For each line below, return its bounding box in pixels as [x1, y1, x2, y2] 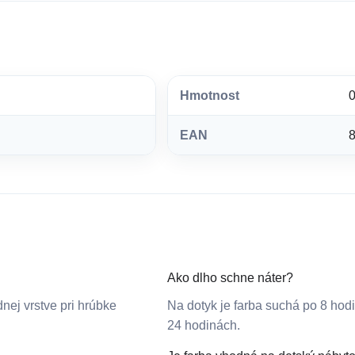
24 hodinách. [167, 318, 240, 332]
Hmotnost [180, 88, 239, 102]
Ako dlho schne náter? [167, 270, 293, 284]
